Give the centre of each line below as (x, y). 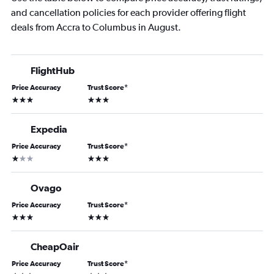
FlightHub (53, 71)
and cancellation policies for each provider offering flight (128, 13)
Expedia (49, 129)
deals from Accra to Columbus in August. (96, 28)
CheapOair (55, 247)
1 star (20, 157)
